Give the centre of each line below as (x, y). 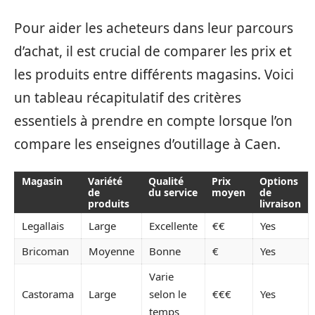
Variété (105, 181)
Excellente (173, 226)
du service (173, 192)
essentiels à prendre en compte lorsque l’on (153, 121)
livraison (280, 204)
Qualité (166, 181)
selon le (168, 294)
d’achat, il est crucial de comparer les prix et (153, 51)
